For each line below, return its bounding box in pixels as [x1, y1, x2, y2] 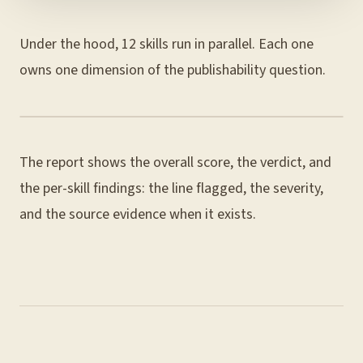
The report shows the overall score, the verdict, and [19, 152, 331, 173]
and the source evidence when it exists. [19, 204, 256, 224]
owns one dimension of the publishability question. [19, 60, 326, 80]
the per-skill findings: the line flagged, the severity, [19, 178, 323, 199]
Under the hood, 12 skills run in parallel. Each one [19, 34, 314, 54]
